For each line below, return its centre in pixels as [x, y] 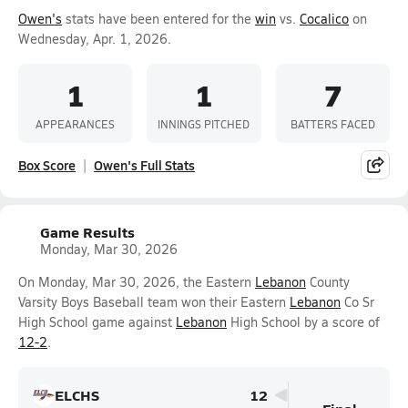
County [328, 282]
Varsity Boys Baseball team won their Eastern [154, 302]
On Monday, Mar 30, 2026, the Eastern [137, 282]
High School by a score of [303, 322]
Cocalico [324, 19]
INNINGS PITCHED [204, 123]
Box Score [47, 165]
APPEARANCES [76, 123]
